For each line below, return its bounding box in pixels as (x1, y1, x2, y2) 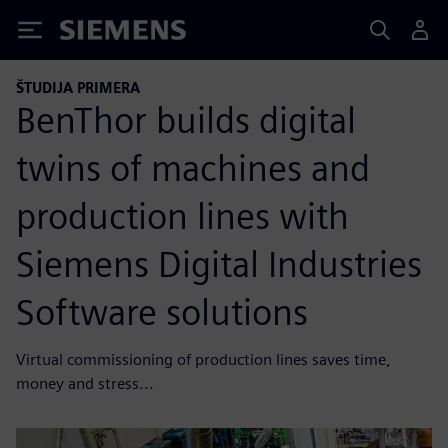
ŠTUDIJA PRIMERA (16, 79, 140, 96)
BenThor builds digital (16, 97, 356, 142)
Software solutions (16, 289, 308, 334)
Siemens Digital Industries (16, 241, 422, 286)
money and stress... (16, 373, 154, 393)
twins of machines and (16, 145, 370, 190)
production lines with (16, 193, 349, 238)
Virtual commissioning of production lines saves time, (16, 349, 391, 369)
